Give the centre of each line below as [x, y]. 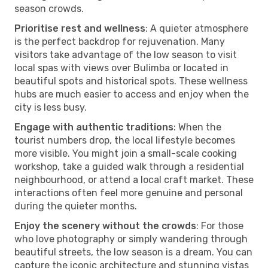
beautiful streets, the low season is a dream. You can [133, 252]
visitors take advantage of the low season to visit [126, 54]
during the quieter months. [76, 206]
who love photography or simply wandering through [131, 239]
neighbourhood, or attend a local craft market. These [134, 179]
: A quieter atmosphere [197, 28]
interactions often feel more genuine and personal [129, 193]
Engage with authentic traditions [94, 127]
